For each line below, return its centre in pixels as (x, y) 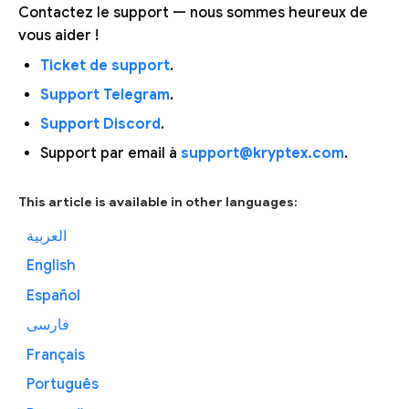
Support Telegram (105, 94)
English (51, 266)
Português (62, 385)
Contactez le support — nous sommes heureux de (193, 12)
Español (53, 295)
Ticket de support (105, 65)
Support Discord (100, 124)
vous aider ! (58, 35)
